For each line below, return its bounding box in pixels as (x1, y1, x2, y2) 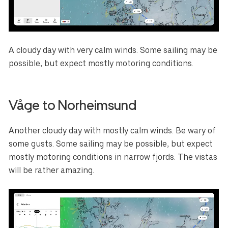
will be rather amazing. (9, 165, 95, 176)
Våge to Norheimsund (9, 97, 137, 113)
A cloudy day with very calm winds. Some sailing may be (9, 45, 218, 55)
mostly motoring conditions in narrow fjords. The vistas (9, 152, 218, 162)
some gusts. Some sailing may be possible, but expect (9, 139, 213, 149)
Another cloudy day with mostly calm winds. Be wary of (9, 126, 216, 136)
